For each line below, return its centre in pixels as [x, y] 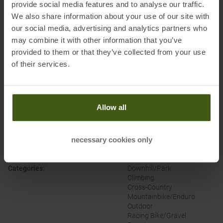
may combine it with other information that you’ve [97, 40]
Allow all [111, 107]
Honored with [29, 23]
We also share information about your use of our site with [111, 16]
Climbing [141, 178]
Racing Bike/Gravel [157, 216]
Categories [25, 168]
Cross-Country [150, 187]
